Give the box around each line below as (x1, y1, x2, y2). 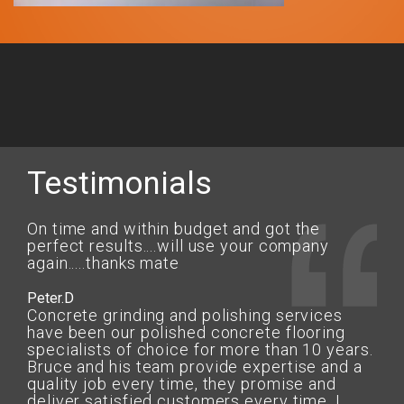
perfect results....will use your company (27, 236, 329, 255)
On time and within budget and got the (27, 219, 321, 238)
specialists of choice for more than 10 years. (27, 340, 373, 359)
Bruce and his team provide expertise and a (27, 357, 363, 376)
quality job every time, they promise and (27, 374, 336, 393)
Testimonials (27, 165, 212, 202)
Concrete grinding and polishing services (27, 306, 343, 325)
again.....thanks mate (27, 253, 179, 272)
